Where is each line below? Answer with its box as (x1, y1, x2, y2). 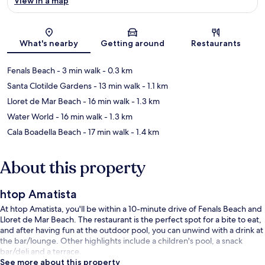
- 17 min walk (81, 127, 129, 138)
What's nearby (20, 38, 79, 49)
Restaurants (191, 38, 241, 49)
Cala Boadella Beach (7, 127, 81, 138)
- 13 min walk (92, 80, 140, 92)
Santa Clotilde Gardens (7, 80, 92, 92)
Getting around (100, 38, 164, 49)
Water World (7, 111, 54, 122)
